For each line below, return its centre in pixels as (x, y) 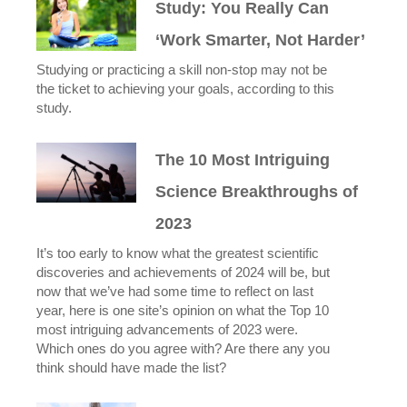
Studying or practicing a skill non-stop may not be (182, 70)
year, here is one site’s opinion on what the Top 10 (183, 311)
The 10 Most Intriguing (243, 160)
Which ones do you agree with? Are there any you (183, 349)
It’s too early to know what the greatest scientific (178, 253)
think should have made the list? (131, 368)
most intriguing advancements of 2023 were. (167, 330)
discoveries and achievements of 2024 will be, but (183, 273)
